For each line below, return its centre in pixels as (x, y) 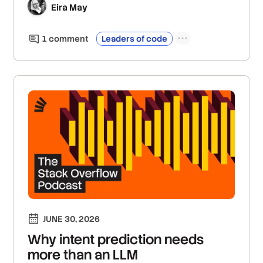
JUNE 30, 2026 (72, 219)
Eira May (70, 7)
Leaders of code (135, 39)
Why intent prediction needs (116, 239)
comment (68, 39)
